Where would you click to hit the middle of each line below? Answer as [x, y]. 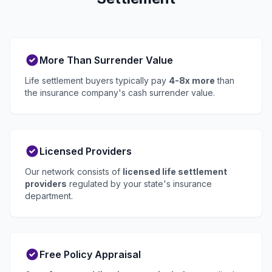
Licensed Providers [86, 151]
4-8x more [192, 81]
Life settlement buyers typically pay [97, 81]
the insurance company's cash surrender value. [120, 93]
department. [49, 196]
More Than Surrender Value [106, 60]
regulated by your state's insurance [139, 184]
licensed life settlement [175, 172]
